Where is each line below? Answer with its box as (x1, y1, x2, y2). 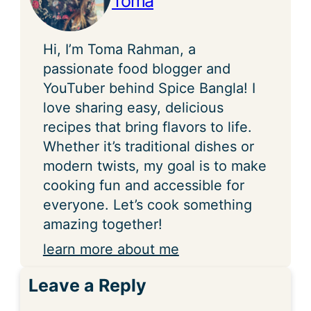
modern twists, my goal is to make (42, 157, 267, 174)
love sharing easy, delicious (42, 99, 224, 116)
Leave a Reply (28, 274, 147, 296)
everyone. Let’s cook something (42, 196, 252, 213)
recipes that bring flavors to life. (42, 118, 252, 135)
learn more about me (42, 240, 179, 258)
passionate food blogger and (42, 60, 230, 77)
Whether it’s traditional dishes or (42, 137, 254, 155)
